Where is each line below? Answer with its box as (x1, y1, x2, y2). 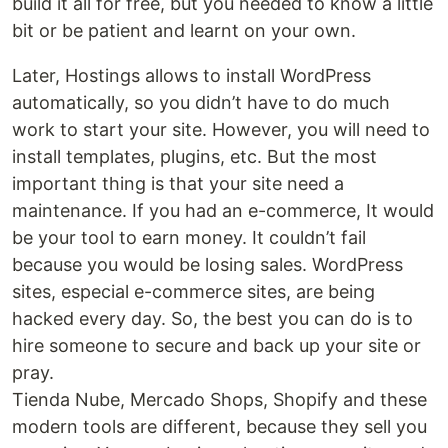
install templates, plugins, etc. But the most (12, 146, 377, 168)
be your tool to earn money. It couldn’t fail (12, 227, 366, 249)
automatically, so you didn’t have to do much (12, 92, 390, 114)
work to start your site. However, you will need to (12, 119, 430, 141)
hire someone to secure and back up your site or (12, 335, 421, 357)
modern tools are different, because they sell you (12, 416, 427, 438)
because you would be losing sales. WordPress (12, 254, 403, 276)
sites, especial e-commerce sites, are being (12, 281, 375, 303)
